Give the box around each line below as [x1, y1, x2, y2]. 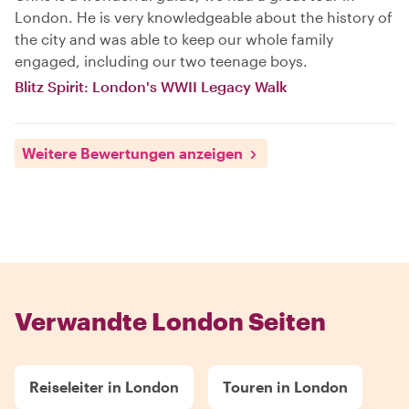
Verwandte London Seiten [15, 307, 326, 335]
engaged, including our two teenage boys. [15, 52, 308, 69]
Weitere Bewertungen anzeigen [22, 144, 243, 162]
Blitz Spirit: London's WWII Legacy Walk [15, 78, 288, 95]
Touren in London [223, 378, 348, 395]
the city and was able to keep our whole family [15, 30, 333, 47]
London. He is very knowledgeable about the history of [15, 8, 393, 26]
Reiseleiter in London [29, 378, 179, 395]
